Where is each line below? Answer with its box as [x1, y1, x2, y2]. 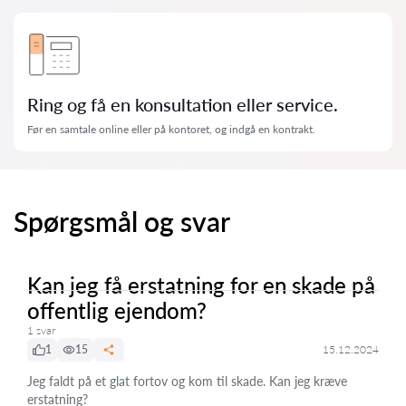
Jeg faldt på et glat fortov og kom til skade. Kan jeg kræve [27, 373, 347, 389]
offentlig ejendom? [27, 297, 207, 324]
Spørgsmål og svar [14, 205, 230, 237]
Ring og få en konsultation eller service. [27, 93, 338, 115]
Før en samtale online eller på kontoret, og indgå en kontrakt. [27, 122, 315, 136]
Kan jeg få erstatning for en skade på [27, 272, 375, 298]
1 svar [27, 324, 55, 337]
